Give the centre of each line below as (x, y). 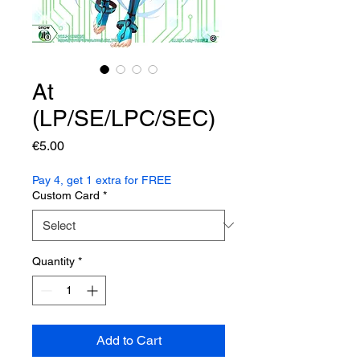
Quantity (53, 261)
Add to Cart (129, 340)
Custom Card (66, 195)
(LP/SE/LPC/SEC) (124, 118)
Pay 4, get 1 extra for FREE (102, 180)
